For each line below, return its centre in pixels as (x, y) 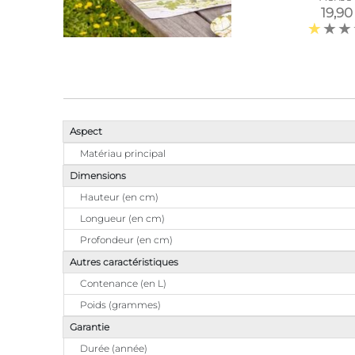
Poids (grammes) (120, 305)
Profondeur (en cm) (126, 240)
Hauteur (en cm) (119, 197)
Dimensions (98, 176)
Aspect (86, 132)
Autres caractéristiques (124, 262)
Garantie (90, 327)
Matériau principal (123, 154)
